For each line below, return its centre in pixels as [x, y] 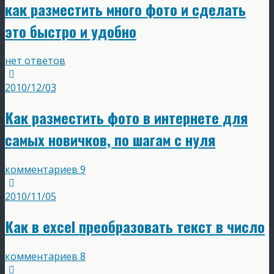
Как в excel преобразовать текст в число [135, 227]
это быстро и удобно [71, 31]
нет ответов [35, 61]
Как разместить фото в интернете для [126, 118]
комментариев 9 [45, 170]
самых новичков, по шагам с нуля [110, 140]
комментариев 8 [45, 257]
